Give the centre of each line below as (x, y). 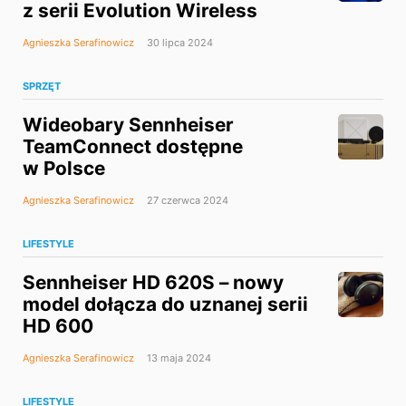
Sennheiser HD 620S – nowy (153, 283)
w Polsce (64, 169)
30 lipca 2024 (179, 43)
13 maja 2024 (178, 358)
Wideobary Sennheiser (128, 125)
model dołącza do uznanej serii (165, 304)
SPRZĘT (42, 87)
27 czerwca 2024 (186, 201)
